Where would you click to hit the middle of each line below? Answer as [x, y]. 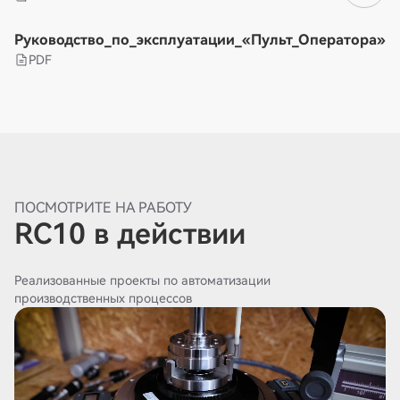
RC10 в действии [130, 234]
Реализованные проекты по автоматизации [142, 281]
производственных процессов [103, 299]
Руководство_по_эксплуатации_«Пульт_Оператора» [200, 40]
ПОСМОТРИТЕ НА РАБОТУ [103, 208]
